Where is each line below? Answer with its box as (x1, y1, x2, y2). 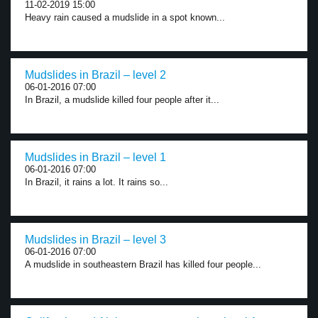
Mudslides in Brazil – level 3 (25, 234, 166, 246)
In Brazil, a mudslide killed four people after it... (25, 94, 219, 105)
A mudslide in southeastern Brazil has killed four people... (25, 259, 261, 270)
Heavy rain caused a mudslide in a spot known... (25, 12, 225, 23)
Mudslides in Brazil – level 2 (25, 69, 166, 81)
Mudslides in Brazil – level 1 (25, 151, 166, 163)
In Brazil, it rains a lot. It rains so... (25, 177, 168, 187)
